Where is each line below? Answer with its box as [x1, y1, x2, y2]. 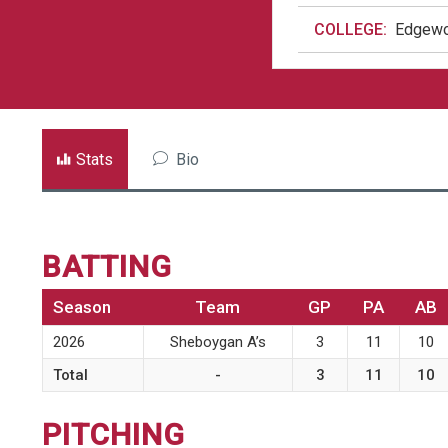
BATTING [42, 248, 172, 284]
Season [53, 296, 111, 317]
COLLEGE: [314, 20, 387, 39]
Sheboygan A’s [170, 332, 266, 351]
